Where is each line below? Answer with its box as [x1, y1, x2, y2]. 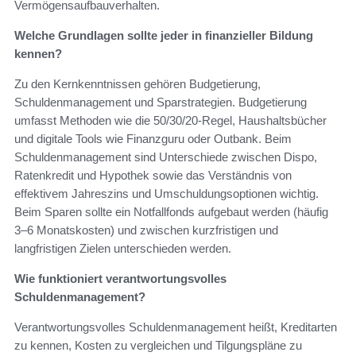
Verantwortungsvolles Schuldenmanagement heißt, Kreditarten [14, 319, 337, 334]
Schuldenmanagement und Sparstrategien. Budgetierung [14, 95, 307, 109]
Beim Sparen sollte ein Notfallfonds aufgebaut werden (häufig [14, 204, 328, 219]
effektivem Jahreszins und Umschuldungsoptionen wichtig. [14, 186, 319, 200]
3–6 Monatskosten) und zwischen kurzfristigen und [14, 222, 278, 237]
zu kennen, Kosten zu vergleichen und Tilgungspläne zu [14, 338, 302, 352]
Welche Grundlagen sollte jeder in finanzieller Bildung [14, 28, 313, 42]
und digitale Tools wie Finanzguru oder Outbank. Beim [14, 131, 292, 145]
